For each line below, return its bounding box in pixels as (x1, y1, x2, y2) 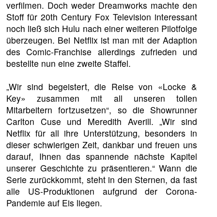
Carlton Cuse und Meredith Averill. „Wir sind (6, 115, 197, 127)
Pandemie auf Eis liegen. (6, 196, 103, 209)
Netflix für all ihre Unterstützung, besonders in (6, 126, 197, 139)
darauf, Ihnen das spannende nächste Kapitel (6, 150, 197, 162)
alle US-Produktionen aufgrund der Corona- (6, 185, 197, 197)
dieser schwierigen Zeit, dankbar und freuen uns (6, 138, 197, 151)
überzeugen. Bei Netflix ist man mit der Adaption (6, 33, 197, 46)
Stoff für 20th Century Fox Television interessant (6, 10, 197, 23)
